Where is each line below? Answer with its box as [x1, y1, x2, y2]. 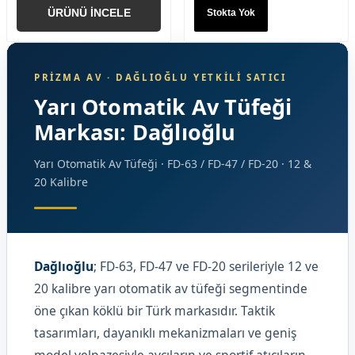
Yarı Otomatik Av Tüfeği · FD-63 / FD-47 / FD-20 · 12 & [34, 156, 311, 171]
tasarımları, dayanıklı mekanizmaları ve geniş [34, 324, 296, 342]
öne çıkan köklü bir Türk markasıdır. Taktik [34, 302, 275, 319]
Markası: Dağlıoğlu [34, 117, 236, 147]
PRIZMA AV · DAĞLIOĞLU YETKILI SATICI [34, 71, 287, 83]
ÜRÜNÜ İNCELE [47, 6, 131, 19]
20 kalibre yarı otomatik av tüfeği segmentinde [34, 280, 307, 297]
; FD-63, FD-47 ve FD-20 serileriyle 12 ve [94, 258, 319, 275]
